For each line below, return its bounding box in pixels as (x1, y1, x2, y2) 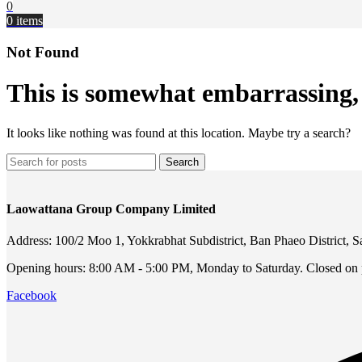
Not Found (6, 43, 79, 61)
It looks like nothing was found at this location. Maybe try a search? (6, 125, 351, 140)
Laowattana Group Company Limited (6, 201, 216, 216)
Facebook (6, 288, 57, 303)
